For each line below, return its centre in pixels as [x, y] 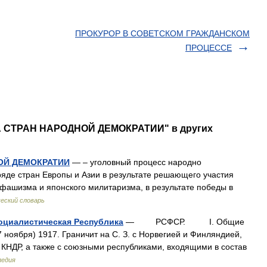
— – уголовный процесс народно [136, 162]
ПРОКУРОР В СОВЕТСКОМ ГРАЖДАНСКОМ [162, 33]
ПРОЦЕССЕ [209, 48]
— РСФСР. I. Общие [184, 222]
